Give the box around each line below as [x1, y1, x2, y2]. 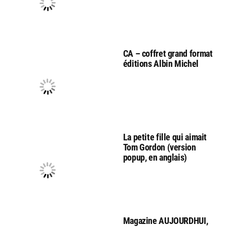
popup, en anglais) [123, 152, 187, 163]
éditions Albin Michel [123, 58, 199, 69]
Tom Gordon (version [123, 142, 196, 153]
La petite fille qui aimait [123, 132, 207, 143]
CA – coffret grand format [123, 48, 213, 59]
